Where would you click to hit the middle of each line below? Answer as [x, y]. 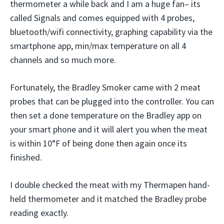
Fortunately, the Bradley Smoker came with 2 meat [105, 87]
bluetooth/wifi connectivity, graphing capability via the [111, 32]
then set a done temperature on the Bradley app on [106, 115]
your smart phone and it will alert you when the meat [109, 129]
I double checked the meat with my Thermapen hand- [110, 185]
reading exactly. [39, 213]
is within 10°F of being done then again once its [98, 143]
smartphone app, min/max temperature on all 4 [98, 46]
